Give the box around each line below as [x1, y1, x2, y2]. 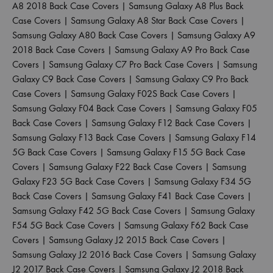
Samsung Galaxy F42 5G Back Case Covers [12, 204, 181, 216]
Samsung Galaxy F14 [175, 131, 256, 143]
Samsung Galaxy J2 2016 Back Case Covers [12, 248, 182, 260]
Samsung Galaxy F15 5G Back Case [107, 146, 246, 158]
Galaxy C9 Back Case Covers [12, 73, 126, 85]
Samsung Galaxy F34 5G [154, 175, 251, 187]
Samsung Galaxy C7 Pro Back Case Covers [49, 58, 213, 70]
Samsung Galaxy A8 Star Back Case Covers [71, 14, 238, 26]
